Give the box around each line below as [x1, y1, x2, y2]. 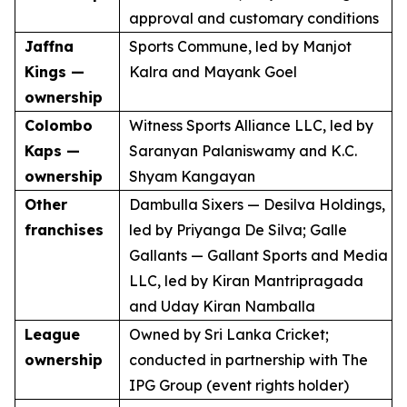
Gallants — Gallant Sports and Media [129, 246, 388, 264]
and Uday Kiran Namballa [129, 297, 315, 315]
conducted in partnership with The [129, 351, 368, 369]
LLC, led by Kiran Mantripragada [129, 272, 363, 290]
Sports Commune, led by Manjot [129, 37, 352, 55]
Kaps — [25, 142, 80, 160]
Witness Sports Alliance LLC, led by [129, 116, 373, 134]
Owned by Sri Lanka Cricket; [129, 325, 329, 343]
